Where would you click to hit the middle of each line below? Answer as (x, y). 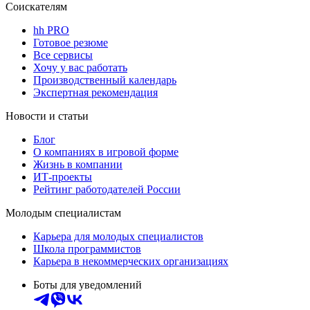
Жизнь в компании (78, 165)
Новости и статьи (47, 116)
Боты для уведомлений (88, 285)
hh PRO (51, 30)
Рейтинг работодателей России (107, 190)
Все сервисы (63, 55)
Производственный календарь (105, 80)
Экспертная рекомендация (95, 93)
